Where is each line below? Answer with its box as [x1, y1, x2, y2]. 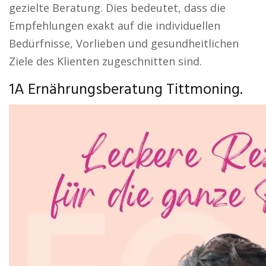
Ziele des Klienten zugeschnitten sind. [9, 54, 202, 68]
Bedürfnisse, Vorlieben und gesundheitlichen [9, 36, 239, 50]
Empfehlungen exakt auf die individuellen [9, 18, 220, 33]
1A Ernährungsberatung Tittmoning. [9, 78, 243, 102]
